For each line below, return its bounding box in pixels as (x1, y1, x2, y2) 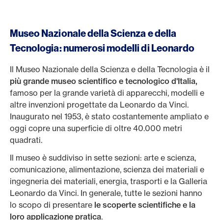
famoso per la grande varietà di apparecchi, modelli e (10, 88, 204, 98)
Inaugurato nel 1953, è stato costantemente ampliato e (10, 111, 209, 121)
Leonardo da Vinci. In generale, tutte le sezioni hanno (10, 188, 202, 198)
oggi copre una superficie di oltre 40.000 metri (10, 123, 182, 133)
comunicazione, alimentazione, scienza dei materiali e (10, 165, 204, 174)
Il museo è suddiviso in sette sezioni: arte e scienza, (10, 153, 196, 163)
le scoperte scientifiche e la (92, 200, 195, 210)
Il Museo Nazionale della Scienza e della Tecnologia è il (10, 64, 210, 74)
